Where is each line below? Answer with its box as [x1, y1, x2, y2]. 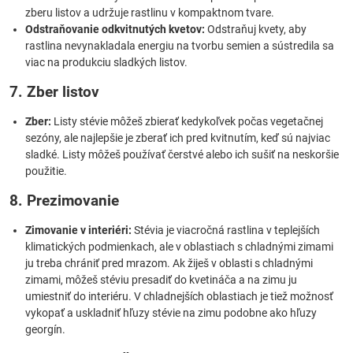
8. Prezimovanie [9, 191, 119, 210]
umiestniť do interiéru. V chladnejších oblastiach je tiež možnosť [25, 290, 333, 303]
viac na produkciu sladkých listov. [25, 56, 188, 69]
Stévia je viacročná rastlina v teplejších [132, 224, 320, 236]
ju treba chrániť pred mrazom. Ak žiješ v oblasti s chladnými [25, 257, 313, 269]
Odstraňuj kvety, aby [205, 23, 307, 35]
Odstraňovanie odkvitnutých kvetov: [25, 23, 205, 35]
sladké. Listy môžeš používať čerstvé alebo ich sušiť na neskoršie [25, 148, 339, 161]
